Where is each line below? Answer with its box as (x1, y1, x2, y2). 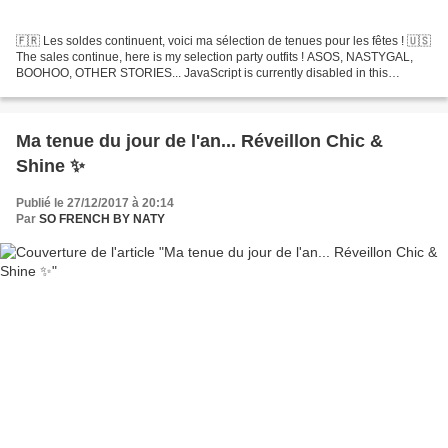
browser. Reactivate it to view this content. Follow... (16, 82, 288, 97)
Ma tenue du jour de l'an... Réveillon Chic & (16, 131, 383, 152)
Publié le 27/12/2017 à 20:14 (16, 196, 174, 211)
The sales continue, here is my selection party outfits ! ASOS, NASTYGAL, (16, 50, 413, 65)
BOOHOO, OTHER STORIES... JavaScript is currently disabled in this (16, 66, 388, 81)
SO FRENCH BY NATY (39, 212, 165, 227)
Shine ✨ (16, 156, 85, 177)
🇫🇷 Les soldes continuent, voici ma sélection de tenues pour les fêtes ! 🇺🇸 (16, 34, 431, 49)
